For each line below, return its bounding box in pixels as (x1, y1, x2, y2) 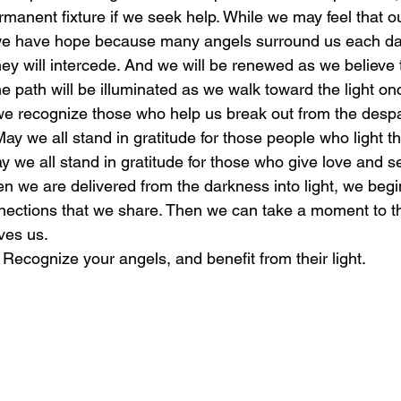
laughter (26, 40, 78, 57)
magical (114, 40, 164, 57)
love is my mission (200, 40, 316, 57)
